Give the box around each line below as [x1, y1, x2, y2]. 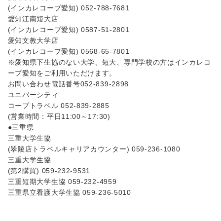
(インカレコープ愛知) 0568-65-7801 [7, 47, 130, 55]
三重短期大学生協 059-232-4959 [7, 177, 117, 185]
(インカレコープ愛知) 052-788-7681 [7, 3, 130, 12]
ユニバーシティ [7, 90, 59, 99]
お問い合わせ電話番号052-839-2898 [7, 79, 129, 88]
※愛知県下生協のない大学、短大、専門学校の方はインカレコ [7, 58, 211, 66]
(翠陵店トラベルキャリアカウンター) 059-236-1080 [7, 145, 181, 153]
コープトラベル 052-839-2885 [7, 101, 110, 110]
